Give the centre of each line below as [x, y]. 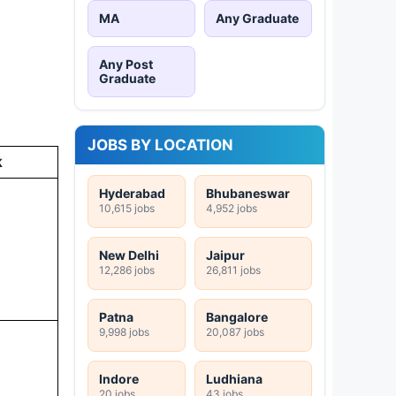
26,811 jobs [233, 270]
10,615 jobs [127, 208]
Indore [119, 378]
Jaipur [225, 255]
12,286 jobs [127, 270]
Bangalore [237, 316]
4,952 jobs [232, 208]
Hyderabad [132, 193]
